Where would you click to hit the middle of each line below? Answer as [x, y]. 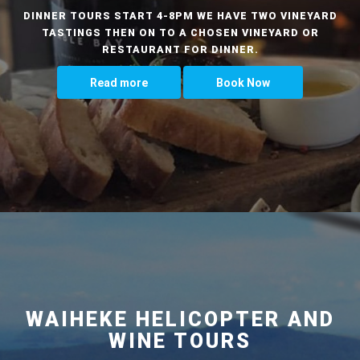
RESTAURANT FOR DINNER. [180, 49]
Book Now [243, 82]
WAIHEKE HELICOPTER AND [180, 319]
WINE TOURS [180, 341]
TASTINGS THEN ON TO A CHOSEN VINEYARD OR [180, 32]
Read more [119, 82]
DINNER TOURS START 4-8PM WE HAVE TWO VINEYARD [180, 15]
